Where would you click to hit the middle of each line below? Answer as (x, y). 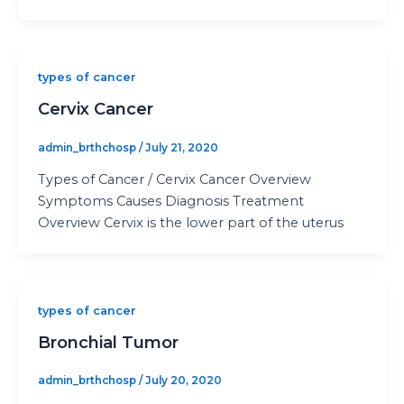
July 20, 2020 (183, 381)
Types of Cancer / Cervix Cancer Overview (174, 180)
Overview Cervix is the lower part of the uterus (190, 223)
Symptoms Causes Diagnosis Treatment (170, 202)
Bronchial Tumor (108, 342)
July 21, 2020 (181, 147)
